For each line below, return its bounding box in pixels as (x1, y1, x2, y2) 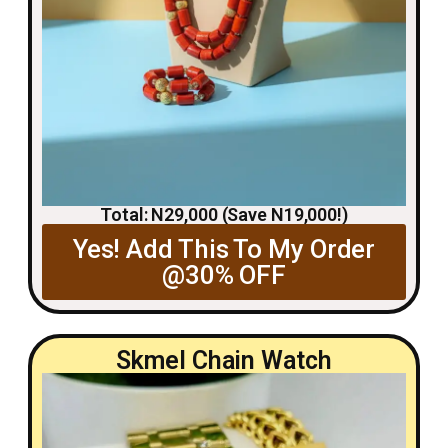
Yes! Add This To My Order (72, 233, 376, 264)
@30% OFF (161, 259, 287, 290)
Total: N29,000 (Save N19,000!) (100, 203, 348, 225)
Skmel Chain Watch (116, 345, 332, 375)
